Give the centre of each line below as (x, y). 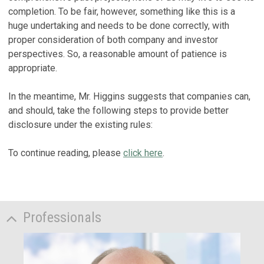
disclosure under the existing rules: (80, 125)
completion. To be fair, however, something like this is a (122, 11)
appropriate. (33, 68)
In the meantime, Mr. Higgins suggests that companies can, (129, 96)
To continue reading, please (66, 153)
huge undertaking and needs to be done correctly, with (119, 26)
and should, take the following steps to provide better (118, 110)
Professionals (62, 217)
